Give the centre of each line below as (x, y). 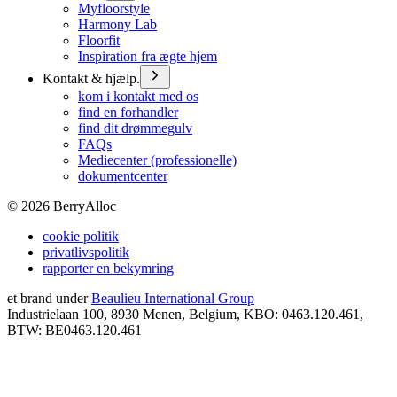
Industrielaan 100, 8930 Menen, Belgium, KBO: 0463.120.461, (185, 315)
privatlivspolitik (86, 253)
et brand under (47, 299)
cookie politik (81, 237)
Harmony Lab (117, 25)
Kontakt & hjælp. (91, 79)
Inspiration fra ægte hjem (148, 57)
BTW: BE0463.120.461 (74, 331)
